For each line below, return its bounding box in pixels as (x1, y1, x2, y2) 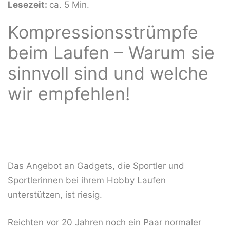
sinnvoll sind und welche (8, 62, 208, 84)
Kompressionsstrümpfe (8, 21, 198, 43)
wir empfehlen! (8, 83, 130, 104)
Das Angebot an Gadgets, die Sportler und (8, 161, 184, 171)
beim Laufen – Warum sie (8, 42, 215, 63)
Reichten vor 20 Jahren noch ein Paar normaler (8, 217, 201, 227)
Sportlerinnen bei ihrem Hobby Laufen (8, 175, 166, 186)
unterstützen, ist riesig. (8, 189, 102, 200)
